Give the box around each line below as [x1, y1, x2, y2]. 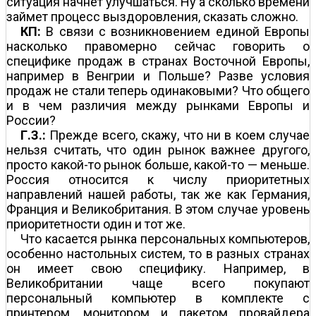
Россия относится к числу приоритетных [6, 171, 310, 187]
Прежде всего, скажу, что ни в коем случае [46, 127, 310, 142]
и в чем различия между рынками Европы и [6, 97, 310, 113]
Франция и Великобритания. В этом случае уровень [6, 201, 310, 217]
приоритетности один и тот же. [6, 216, 186, 231]
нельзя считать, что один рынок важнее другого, [6, 142, 310, 157]
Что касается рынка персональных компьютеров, [20, 231, 310, 246]
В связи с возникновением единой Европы [41, 23, 310, 39]
